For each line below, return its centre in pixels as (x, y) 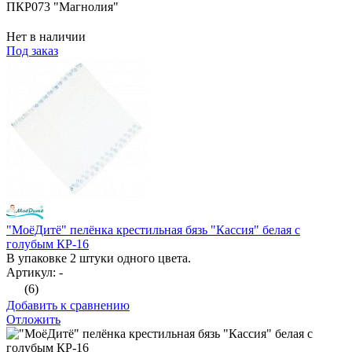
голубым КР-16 (48, 244)
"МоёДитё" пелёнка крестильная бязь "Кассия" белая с (153, 230)
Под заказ (32, 51)
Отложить (33, 320)
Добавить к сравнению (68, 306)
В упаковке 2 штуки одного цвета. (99, 258)
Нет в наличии (46, 37)
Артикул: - (35, 273)
